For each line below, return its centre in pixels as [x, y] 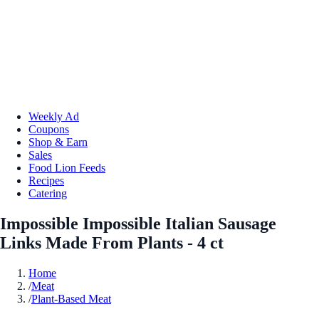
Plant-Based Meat [71, 298]
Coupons [49, 129]
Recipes [46, 180]
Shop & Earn [58, 142]
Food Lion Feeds [67, 167]
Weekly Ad [54, 116]
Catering [48, 193]
